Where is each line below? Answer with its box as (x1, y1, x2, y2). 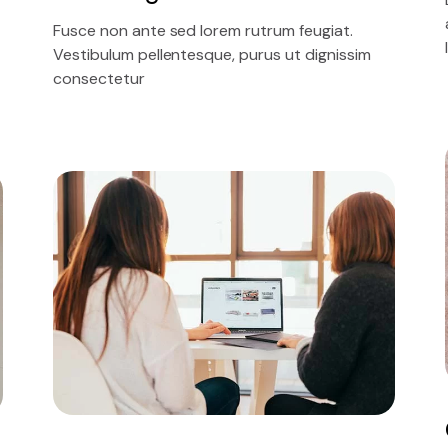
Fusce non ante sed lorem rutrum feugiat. (53, 20, 353, 42)
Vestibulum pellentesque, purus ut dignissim (53, 44, 371, 66)
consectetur (53, 68, 145, 90)
